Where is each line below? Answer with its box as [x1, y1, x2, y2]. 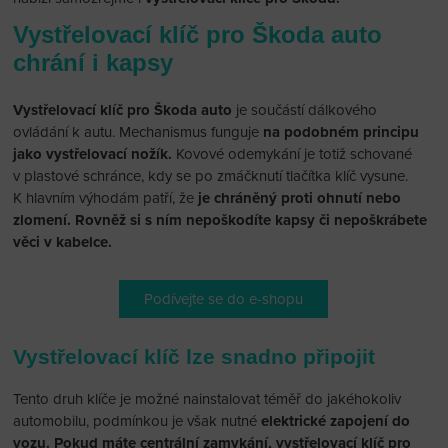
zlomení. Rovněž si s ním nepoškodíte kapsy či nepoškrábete [13, 210, 428, 229]
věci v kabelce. [13, 232, 113, 251]
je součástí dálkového [232, 100, 378, 119]
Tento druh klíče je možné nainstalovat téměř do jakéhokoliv [13, 389, 402, 408]
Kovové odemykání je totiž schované [172, 144, 413, 163]
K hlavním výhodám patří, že [13, 188, 195, 207]
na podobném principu [263, 122, 420, 141]
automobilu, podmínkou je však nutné [13, 411, 262, 430]
